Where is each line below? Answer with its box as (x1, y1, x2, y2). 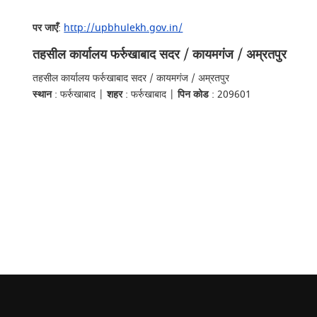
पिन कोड (178, 87, 209, 102)
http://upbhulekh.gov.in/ (64, 21, 183, 35)
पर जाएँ (33, 21, 59, 35)
